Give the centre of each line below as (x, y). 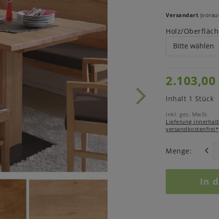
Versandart (182, 15)
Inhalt (177, 98)
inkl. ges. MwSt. (187, 114)
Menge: (179, 151)
